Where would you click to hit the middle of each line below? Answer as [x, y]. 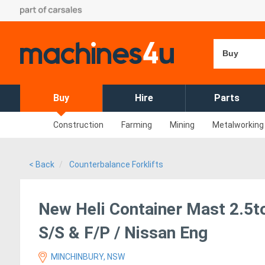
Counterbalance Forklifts [116, 164]
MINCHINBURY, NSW [87, 257]
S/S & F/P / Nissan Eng [123, 233]
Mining [182, 125]
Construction [78, 125]
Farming [137, 125]
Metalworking [238, 125]
